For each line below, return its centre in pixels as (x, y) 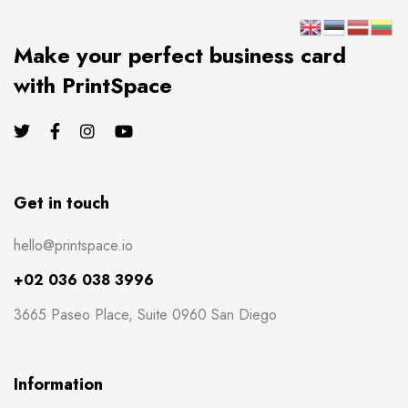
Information (58, 384)
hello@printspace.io (73, 245)
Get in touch (61, 203)
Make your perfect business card (180, 56)
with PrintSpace (93, 86)
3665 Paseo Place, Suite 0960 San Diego (145, 314)
